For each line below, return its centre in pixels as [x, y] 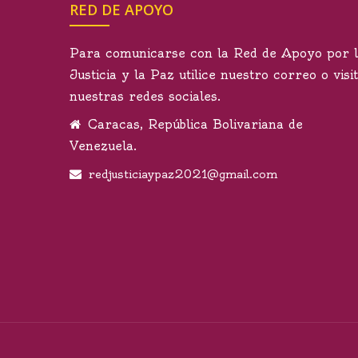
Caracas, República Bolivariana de [193, 125]
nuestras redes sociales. [145, 97]
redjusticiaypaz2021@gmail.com [183, 175]
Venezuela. [103, 146]
